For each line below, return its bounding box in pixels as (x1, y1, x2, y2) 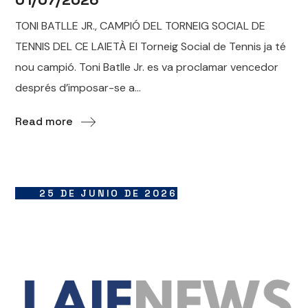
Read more (15, 114, 74, 129)
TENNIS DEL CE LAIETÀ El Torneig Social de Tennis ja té (15, 39, 287, 54)
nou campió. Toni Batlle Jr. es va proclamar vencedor (15, 60, 279, 75)
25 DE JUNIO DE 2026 (39, 187, 177, 200)
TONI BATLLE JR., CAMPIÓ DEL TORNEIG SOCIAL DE (15, 19, 266, 34)
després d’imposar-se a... (15, 80, 142, 96)
